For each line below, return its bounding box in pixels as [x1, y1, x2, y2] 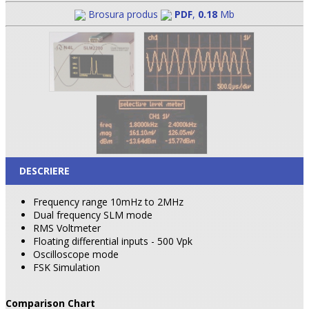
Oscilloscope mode [33, 247, 119, 261]
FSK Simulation [33, 260, 100, 274]
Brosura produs [86, 7, 161, 21]
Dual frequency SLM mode [33, 208, 152, 221]
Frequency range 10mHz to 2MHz [33, 195, 183, 208]
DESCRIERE [19, 163, 70, 177]
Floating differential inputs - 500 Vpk [33, 234, 192, 248]
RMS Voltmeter [33, 221, 101, 235]
